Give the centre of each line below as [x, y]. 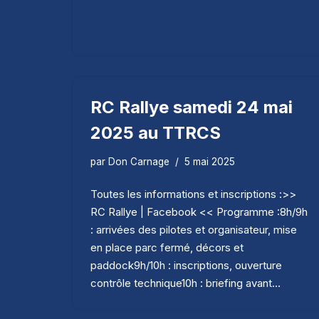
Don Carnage [139, 161]
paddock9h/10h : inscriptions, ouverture [186, 265]
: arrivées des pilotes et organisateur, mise [194, 229]
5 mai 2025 [210, 161]
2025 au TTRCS [156, 132]
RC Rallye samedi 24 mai [192, 107]
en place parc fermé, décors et [167, 247]
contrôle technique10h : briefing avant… [187, 283]
